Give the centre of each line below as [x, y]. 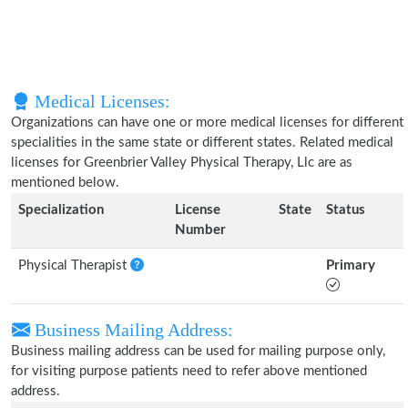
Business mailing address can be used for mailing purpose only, [198, 351]
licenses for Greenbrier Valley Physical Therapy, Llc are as [182, 163]
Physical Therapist [74, 265]
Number [200, 230]
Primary [351, 265]
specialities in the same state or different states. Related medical [202, 143]
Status [346, 210]
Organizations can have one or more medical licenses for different [207, 122]
